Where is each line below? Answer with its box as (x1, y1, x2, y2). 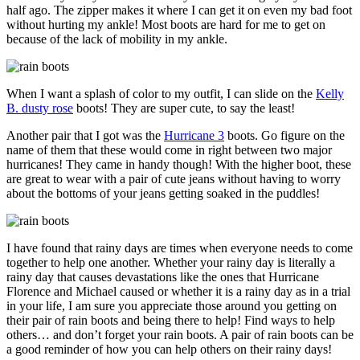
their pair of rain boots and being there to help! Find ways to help (6, 313, 335, 327)
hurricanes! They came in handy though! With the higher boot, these (6, 157, 351, 171)
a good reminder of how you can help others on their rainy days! (6, 342, 332, 356)
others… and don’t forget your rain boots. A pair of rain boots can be (6, 327, 354, 342)
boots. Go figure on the (224, 128, 345, 142)
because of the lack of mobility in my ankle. (6, 31, 231, 46)
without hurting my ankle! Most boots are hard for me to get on (6, 17, 325, 31)
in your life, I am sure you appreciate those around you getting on (6, 298, 337, 313)
